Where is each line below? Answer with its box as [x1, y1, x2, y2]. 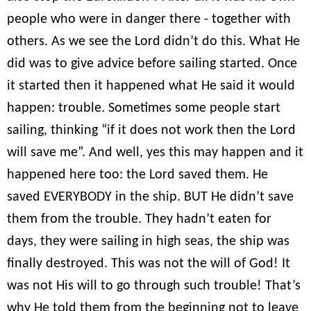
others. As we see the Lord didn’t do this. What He [7, 35, 300, 49]
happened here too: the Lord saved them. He [7, 168, 268, 183]
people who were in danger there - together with [7, 12, 291, 27]
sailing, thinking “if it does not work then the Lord [7, 124, 296, 138]
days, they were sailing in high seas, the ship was [7, 235, 289, 249]
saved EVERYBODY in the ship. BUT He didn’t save [7, 190, 294, 205]
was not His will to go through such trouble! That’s [7, 279, 301, 294]
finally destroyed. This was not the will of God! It [7, 257, 290, 271]
